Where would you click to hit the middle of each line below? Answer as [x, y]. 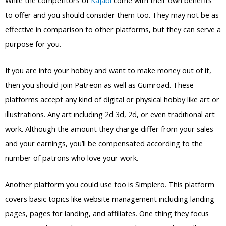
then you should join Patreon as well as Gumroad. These [99, 84]
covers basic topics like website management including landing [110, 199]
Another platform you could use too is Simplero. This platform [110, 184]
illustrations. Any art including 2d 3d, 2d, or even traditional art [110, 114]
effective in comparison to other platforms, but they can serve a [113, 29]
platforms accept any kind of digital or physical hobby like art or [112, 99]
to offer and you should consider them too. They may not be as [112, 14]
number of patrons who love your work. [72, 158]
